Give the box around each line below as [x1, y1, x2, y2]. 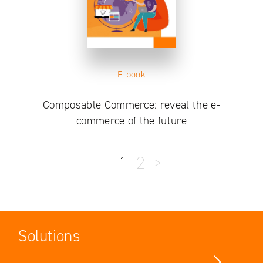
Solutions [18, 225, 80, 247]
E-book [117, 68, 146, 81]
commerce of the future [76, 113, 187, 129]
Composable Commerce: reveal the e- [43, 97, 220, 113]
